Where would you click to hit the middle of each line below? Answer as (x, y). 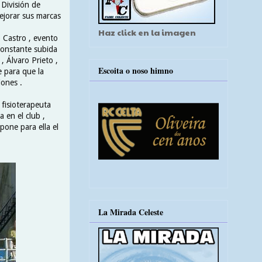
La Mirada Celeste (131, 212)
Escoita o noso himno (136, 71)
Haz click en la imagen (147, 32)
